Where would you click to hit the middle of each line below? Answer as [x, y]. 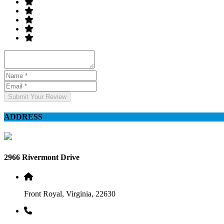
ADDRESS [23, 117]
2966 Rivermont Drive [42, 157]
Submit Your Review [37, 96]
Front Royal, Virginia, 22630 [70, 193]
